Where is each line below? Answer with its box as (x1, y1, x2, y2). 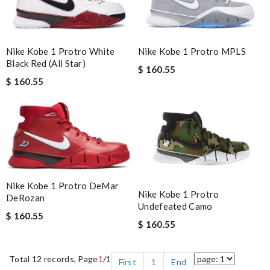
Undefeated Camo (138, 201, 213, 212)
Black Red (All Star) (6, 58, 86, 69)
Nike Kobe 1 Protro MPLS (138, 46, 246, 57)
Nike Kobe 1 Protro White (6, 46, 115, 57)
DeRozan (6, 192, 45, 204)
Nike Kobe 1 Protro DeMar (6, 180, 119, 192)
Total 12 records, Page (9, 254, 98, 265)
